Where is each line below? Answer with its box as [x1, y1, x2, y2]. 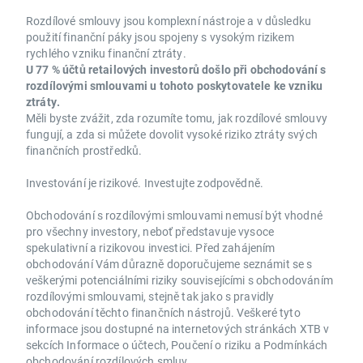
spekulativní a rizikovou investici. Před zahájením [26, 240, 275, 256]
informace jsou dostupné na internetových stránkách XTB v [26, 321, 330, 337]
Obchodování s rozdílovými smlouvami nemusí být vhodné [26, 207, 322, 224]
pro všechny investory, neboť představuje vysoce [26, 224, 275, 240]
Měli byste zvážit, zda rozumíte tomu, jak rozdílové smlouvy [26, 110, 327, 126]
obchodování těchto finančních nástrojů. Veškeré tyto [26, 305, 301, 321]
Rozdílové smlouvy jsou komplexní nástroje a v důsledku [26, 13, 312, 29]
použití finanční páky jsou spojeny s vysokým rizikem [26, 29, 294, 45]
